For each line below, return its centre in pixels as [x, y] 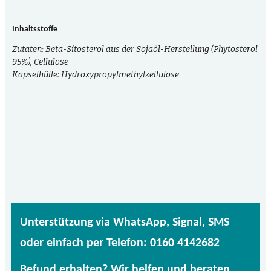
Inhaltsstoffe [35, 29]
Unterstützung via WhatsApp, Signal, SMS [125, 223]
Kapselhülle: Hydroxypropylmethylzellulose [96, 75]
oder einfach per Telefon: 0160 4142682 [121, 243]
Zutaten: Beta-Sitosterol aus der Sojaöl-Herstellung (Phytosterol [135, 49]
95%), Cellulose [40, 62]
